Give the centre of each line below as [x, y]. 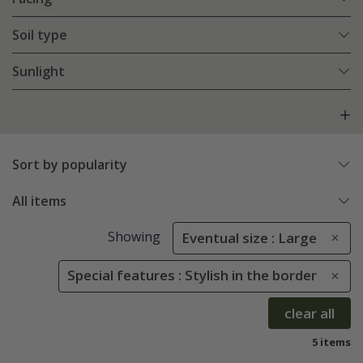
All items [39, 201]
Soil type [40, 35]
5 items [331, 342]
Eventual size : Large [249, 238]
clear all [310, 313]
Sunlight [38, 72]
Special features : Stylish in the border [192, 275]
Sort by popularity [70, 165]
